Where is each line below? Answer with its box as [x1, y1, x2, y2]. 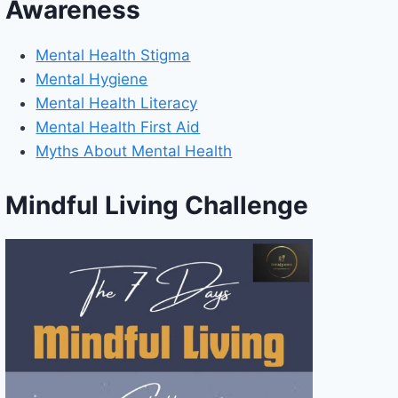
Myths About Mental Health [36, 142, 233, 161]
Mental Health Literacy [36, 94, 198, 113]
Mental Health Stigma [36, 46, 191, 65]
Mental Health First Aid [36, 118, 201, 137]
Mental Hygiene [36, 70, 148, 89]
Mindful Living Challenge [5, 189, 309, 220]
